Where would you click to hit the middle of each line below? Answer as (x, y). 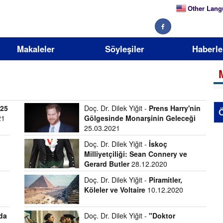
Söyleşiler (124, 49)
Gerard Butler (108, 164)
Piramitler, (165, 180)
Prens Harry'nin (174, 108)
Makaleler (36, 49)
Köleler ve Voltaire (114, 190)
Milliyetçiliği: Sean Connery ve (135, 154)
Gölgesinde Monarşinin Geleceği (140, 118)
